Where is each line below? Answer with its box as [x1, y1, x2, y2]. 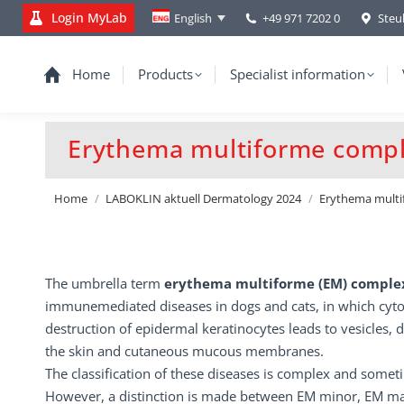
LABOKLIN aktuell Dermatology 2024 [106, 190, 301, 207]
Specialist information [229, 65, 365, 83]
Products [137, 65, 193, 83]
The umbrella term [45, 274, 164, 292]
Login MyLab [51, 9, 127, 26]
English [174, 10, 212, 26]
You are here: [45, 156, 127, 174]
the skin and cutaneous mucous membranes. [45, 342, 324, 360]
